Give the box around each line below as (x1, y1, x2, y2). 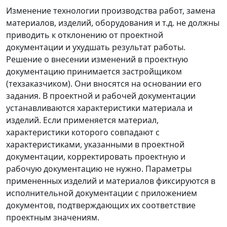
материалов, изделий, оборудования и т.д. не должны (6, 17, 219, 29)
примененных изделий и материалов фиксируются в (6, 175, 215, 187)
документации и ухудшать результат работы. (6, 42, 185, 53)
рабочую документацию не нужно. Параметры (6, 163, 192, 175)
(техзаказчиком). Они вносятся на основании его (6, 78, 202, 90)
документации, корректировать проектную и (6, 151, 185, 163)
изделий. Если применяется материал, (6, 115, 159, 126)
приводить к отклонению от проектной (6, 29, 163, 41)
